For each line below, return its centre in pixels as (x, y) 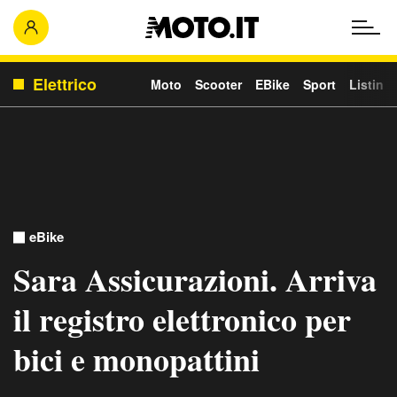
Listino (370, 84)
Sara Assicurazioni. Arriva (195, 279)
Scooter (218, 84)
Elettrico (65, 84)
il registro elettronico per (182, 319)
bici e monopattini (136, 359)
